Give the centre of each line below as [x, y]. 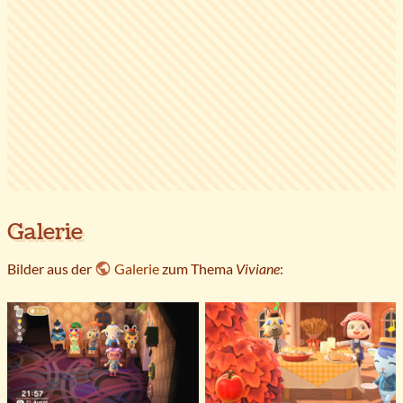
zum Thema [198, 269]
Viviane [258, 269]
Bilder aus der [51, 269]
